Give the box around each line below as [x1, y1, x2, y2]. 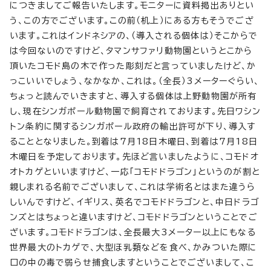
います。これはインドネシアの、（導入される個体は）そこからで [10, 31, 258, 40]
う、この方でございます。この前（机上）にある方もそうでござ [10, 16, 254, 25]
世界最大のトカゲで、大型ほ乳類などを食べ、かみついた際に [10, 243, 258, 252]
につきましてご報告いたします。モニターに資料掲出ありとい [10, 1, 255, 10]
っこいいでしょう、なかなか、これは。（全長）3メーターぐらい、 [10, 77, 260, 85]
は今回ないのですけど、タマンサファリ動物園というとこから [10, 47, 253, 55]
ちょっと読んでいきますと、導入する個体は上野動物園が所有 [10, 92, 257, 100]
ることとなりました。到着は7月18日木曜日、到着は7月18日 [10, 137, 258, 146]
